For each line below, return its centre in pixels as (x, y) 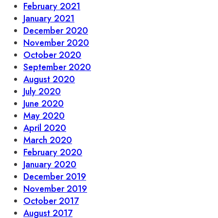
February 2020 (53, 152)
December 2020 (56, 30)
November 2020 (56, 43)
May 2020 (44, 116)
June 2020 (44, 103)
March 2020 (48, 140)
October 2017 (51, 201)
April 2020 (45, 128)
